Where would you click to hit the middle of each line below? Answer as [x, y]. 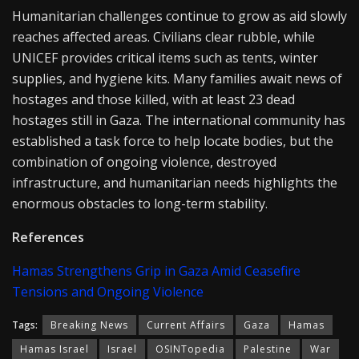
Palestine [268, 349]
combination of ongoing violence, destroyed [144, 162]
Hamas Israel [54, 349]
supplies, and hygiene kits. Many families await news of [177, 79]
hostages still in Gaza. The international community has [179, 121]
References [48, 238]
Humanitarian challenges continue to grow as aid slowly [179, 16]
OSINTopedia [190, 349]
